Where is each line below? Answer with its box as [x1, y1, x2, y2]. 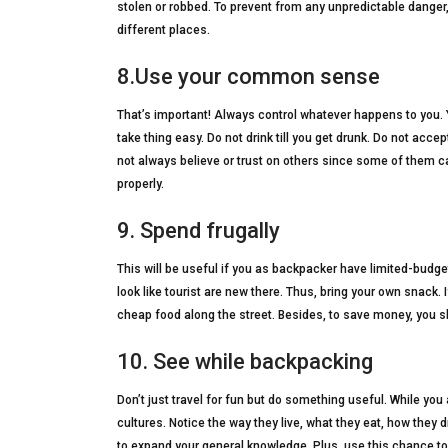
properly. [117, 177, 164, 192]
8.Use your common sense [117, 64, 380, 90]
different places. [117, 23, 210, 38]
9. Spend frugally [117, 218, 280, 244]
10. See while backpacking [117, 349, 373, 375]
